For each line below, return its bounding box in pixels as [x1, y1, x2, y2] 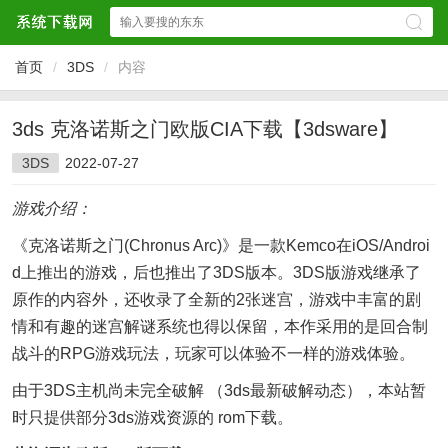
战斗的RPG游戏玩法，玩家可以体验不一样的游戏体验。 [12, 345, 415, 362]
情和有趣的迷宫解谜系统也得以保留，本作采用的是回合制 [12, 318, 428, 335]
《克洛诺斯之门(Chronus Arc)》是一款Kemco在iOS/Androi [12, 237, 430, 254]
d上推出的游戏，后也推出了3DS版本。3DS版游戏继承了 [12, 264, 421, 281]
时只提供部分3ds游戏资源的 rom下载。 [12, 409, 293, 426]
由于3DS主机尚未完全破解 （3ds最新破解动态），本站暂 [12, 382, 426, 399]
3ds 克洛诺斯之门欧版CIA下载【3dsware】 [12, 118, 398, 140]
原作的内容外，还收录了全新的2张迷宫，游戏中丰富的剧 [12, 291, 421, 308]
